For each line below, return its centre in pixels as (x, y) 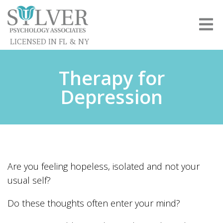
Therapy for (111, 78)
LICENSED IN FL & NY (50, 41)
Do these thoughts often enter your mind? (94, 203)
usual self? (29, 180)
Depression (111, 97)
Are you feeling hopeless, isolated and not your (104, 166)
